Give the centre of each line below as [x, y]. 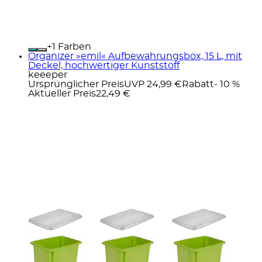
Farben [73, 46]
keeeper [48, 75]
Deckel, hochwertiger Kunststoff [104, 65]
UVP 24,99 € [153, 84]
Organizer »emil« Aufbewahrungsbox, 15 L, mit [135, 56]
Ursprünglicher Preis [76, 84]
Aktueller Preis [62, 93]
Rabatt [198, 84]
